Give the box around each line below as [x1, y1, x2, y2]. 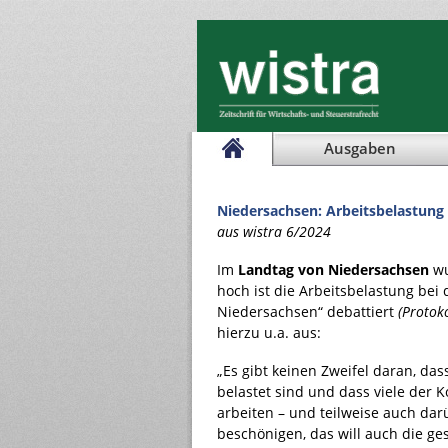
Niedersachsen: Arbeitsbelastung [217, 201, 444, 220]
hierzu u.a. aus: [217, 323, 321, 342]
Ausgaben [324, 139, 396, 158]
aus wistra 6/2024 [217, 222, 331, 241]
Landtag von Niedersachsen [238, 260, 429, 279]
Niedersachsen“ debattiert [217, 302, 398, 321]
